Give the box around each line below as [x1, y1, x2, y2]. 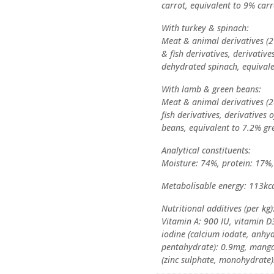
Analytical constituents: [161, 144, 251, 157]
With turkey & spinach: [161, 22, 250, 34]
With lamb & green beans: [161, 83, 262, 95]
